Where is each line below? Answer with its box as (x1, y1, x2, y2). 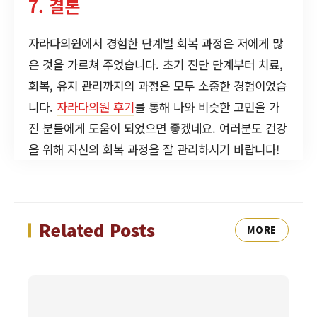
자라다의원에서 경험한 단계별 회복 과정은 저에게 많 (28, 34, 283, 52)
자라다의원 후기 (57, 98, 134, 115)
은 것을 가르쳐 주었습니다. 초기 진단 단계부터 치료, (28, 55, 283, 73)
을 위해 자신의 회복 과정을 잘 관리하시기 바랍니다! (28, 140, 279, 158)
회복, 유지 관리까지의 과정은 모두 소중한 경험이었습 (28, 76, 287, 94)
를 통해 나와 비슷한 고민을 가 (134, 98, 279, 115)
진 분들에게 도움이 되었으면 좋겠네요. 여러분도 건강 (28, 119, 287, 137)
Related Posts (39, 217, 155, 243)
